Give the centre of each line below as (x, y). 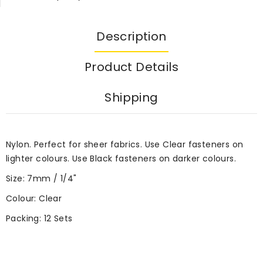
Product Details (131, 67)
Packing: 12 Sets (39, 219)
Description (131, 37)
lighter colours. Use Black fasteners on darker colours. (121, 159)
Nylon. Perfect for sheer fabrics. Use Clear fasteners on (125, 145)
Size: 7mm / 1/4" (41, 179)
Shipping (131, 98)
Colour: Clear (34, 199)
